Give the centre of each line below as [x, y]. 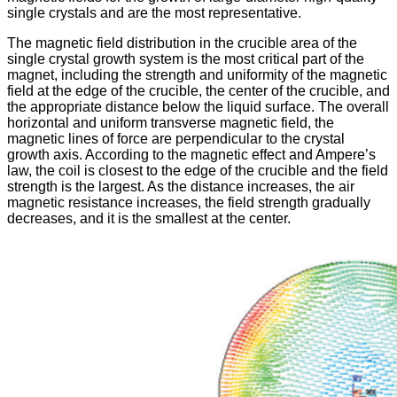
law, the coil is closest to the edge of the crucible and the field [198, 170]
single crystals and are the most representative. [154, 12]
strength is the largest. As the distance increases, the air [181, 186]
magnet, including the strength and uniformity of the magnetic [197, 74]
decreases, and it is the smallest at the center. [149, 218]
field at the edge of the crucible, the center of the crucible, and [198, 90]
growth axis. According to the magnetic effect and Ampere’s [191, 154]
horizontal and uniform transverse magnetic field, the [171, 122]
